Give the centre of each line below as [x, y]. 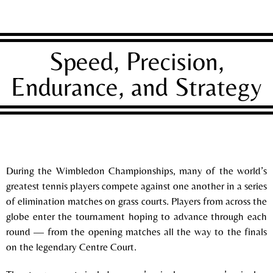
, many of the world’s [220, 170]
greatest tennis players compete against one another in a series [136, 186]
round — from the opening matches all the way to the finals [136, 231]
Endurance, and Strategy [136, 86]
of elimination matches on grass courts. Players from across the [136, 201]
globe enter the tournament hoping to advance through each [136, 216]
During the [31, 170]
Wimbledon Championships [114, 170]
